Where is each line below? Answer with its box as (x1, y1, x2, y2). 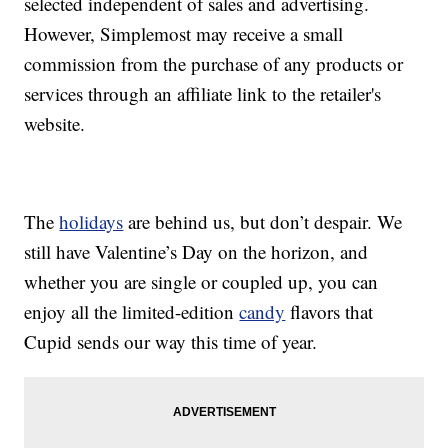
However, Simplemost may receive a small (24, 21, 344, 47)
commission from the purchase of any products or (24, 51, 404, 77)
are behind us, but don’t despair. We (123, 209, 403, 235)
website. (24, 111, 86, 137)
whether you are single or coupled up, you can (24, 269, 379, 295)
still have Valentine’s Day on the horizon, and (24, 239, 369, 265)
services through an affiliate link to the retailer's (24, 81, 382, 107)
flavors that (285, 299, 374, 325)
